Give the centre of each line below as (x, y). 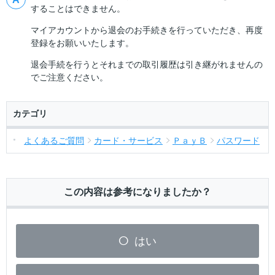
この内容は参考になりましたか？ (137, 192)
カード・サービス (128, 141)
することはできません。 (78, 9)
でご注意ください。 (69, 77)
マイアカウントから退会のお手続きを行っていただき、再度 (147, 30)
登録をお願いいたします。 (82, 43)
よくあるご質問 (54, 141)
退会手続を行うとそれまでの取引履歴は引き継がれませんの (147, 64)
